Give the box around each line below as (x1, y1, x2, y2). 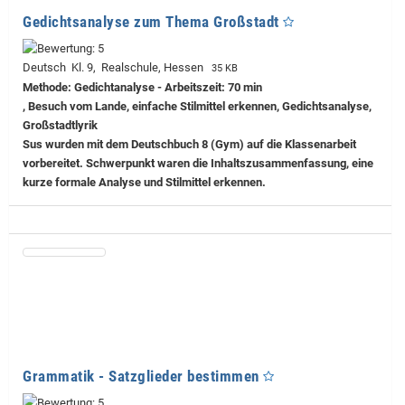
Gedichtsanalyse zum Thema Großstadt (23, 12, 279, 31)
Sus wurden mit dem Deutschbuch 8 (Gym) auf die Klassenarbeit (23, 137, 356, 151)
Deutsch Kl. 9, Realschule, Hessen (23, 60, 209, 74)
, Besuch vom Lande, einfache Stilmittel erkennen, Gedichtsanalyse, (23, 99, 372, 113)
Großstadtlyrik (23, 118, 98, 132)
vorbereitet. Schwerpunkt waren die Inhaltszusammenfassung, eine (23, 155, 373, 170)
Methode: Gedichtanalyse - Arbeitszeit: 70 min (23, 80, 262, 94)
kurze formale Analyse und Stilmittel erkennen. (23, 174, 266, 189)
